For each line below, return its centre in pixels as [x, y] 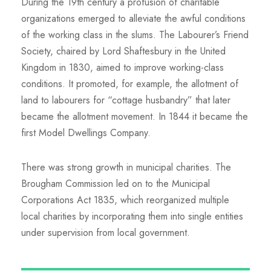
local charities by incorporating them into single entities [132, 216]
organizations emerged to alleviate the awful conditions [133, 18]
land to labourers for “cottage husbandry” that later [126, 100]
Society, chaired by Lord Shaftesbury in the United [123, 51]
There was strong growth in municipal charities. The [126, 167]
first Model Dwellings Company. [86, 133]
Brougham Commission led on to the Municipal [116, 184]
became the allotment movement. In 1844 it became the [135, 116]
